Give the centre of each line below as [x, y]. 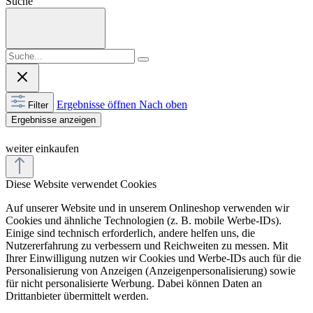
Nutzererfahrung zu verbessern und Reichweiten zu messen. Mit [147, 245]
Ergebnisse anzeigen [53, 119]
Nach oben [163, 104]
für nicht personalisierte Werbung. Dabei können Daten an [134, 283]
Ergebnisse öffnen [98, 104]
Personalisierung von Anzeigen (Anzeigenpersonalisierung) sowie [151, 270]
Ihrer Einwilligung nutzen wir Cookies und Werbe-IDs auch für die [153, 258]
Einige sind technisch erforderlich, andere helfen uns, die [130, 233]
